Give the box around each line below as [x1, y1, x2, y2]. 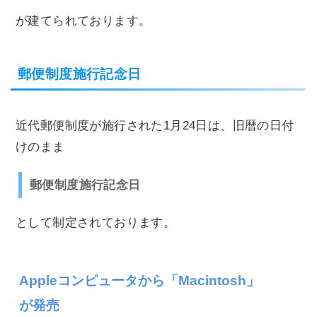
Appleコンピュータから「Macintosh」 [18, 272, 260, 288]
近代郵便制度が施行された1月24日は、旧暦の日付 [16, 118, 294, 132]
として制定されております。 [16, 215, 176, 229]
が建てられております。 [16, 13, 151, 28]
